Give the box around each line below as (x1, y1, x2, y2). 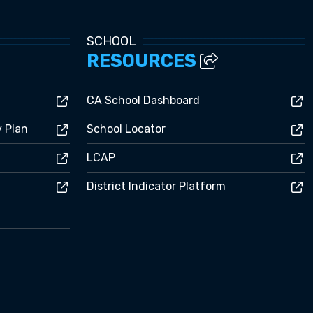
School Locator (87, 122, 166, 136)
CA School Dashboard (87, 94, 200, 107)
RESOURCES (87, 50, 200, 71)
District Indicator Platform (87, 180, 226, 193)
